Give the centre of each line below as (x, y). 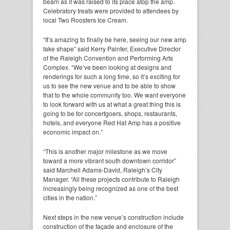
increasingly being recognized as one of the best (111, 188)
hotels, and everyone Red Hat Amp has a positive (112, 122)
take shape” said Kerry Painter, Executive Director (112, 48)
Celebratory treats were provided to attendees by (111, 10)
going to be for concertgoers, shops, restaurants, (110, 113)
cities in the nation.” (70, 197)
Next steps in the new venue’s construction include (113, 217)
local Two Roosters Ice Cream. (85, 20)
